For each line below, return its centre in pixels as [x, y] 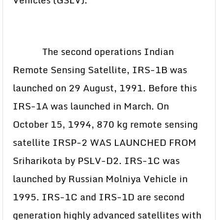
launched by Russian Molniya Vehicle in [100, 179]
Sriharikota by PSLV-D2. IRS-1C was [96, 160]
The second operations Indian [93, 51]
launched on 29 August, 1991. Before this [105, 88]
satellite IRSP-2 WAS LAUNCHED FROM [105, 142]
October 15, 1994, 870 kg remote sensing [105, 124]
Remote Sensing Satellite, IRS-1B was [100, 69]
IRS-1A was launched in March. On [91, 106]
